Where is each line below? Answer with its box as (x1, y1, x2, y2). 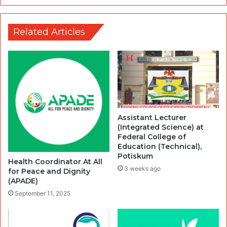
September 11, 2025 (15, 190, 70, 198)
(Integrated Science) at (118, 123, 204, 132)
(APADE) (8, 176, 38, 186)
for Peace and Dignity (8, 167, 90, 176)
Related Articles (13, 26, 85, 38)
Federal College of (118, 132, 186, 142)
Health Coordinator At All (8, 157, 102, 167)
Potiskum (118, 152, 153, 161)
